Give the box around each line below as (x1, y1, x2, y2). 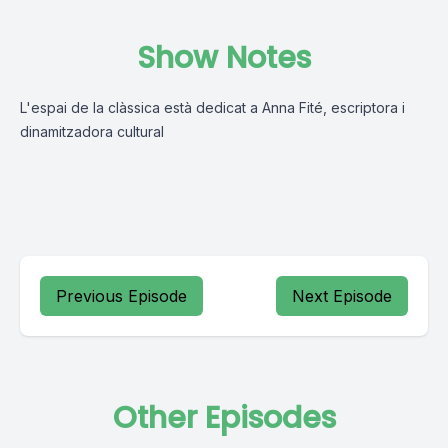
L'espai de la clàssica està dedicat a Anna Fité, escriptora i (20, 99, 405, 116)
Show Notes (137, 37, 311, 79)
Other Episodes (112, 397, 336, 439)
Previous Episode (56, 286, 187, 306)
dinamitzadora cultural (20, 123, 164, 140)
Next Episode (292, 286, 392, 306)
